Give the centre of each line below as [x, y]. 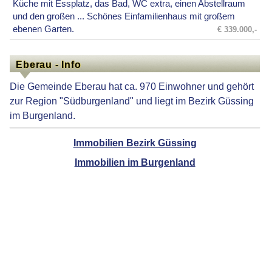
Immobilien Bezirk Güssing [135, 143]
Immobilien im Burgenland [135, 162]
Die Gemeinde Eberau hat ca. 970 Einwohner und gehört [132, 87]
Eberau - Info [49, 65]
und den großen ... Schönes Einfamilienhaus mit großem [124, 16]
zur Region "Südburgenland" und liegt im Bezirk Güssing [132, 101]
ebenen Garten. [44, 29]
